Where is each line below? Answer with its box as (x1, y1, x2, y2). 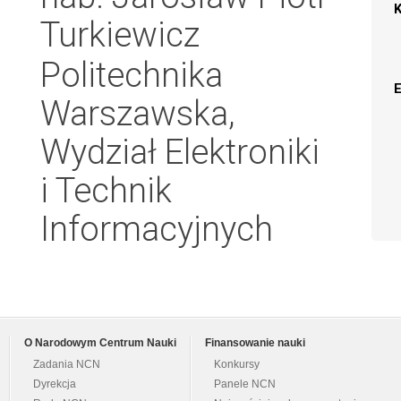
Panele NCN (214, 379, 276, 390)
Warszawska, (40, 93, 235, 133)
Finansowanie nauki (205, 337, 305, 349)
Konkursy (214, 359, 260, 371)
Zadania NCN (33, 359, 100, 371)
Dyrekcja (33, 379, 76, 390)
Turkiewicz (40, 14, 200, 55)
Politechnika (40, 55, 223, 95)
